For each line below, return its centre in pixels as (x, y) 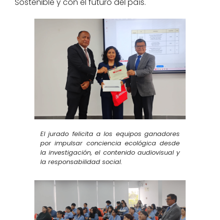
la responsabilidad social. (81, 162)
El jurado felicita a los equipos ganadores (110, 134)
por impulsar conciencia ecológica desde (110, 143)
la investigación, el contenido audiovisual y (110, 152)
